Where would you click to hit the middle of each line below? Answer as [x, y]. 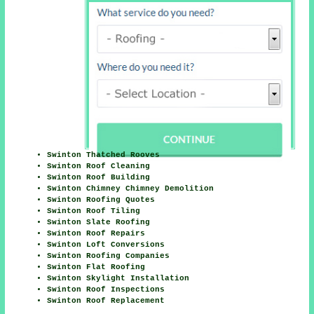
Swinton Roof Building [99, 177]
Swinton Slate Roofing [99, 222]
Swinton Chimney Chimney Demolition [131, 188]
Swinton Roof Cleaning [99, 166]
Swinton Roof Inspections [106, 289]
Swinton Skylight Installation [118, 278]
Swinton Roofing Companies [109, 255]
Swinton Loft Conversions [106, 244]
